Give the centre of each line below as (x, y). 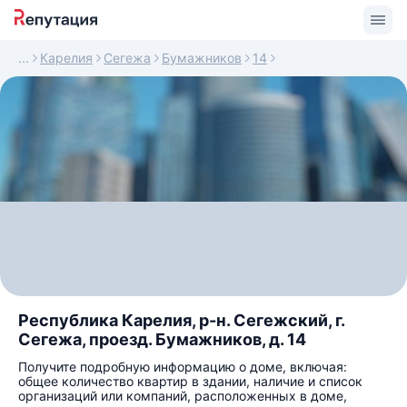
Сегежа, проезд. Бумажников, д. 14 (162, 339)
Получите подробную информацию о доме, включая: (183, 367)
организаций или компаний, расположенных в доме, (183, 396)
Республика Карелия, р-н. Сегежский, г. (181, 320)
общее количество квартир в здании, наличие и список (190, 381)
